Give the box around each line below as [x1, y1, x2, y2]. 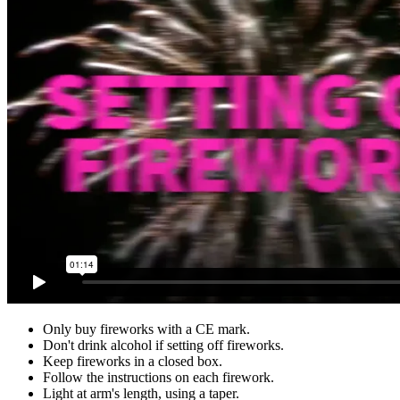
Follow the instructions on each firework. [43, 370, 274, 386]
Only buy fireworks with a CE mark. [43, 321, 250, 337]
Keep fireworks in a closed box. [43, 354, 226, 370]
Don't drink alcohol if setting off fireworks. [43, 337, 284, 354]
